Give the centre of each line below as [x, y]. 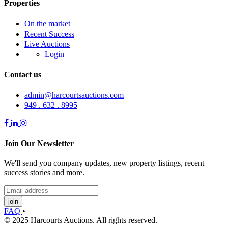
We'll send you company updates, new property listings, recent [104, 163]
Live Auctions [47, 44]
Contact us [23, 75]
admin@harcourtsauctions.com [74, 95]
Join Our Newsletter [39, 143]
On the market [47, 23]
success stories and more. [44, 172]
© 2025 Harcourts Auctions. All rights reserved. [81, 220]
